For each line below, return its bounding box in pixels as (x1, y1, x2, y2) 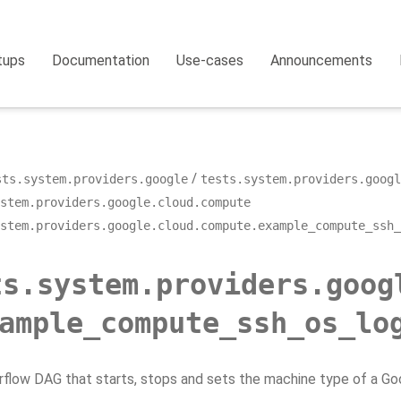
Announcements (270, 52, 373, 69)
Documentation (52, 52, 150, 69)
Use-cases (176, 52, 244, 69)
